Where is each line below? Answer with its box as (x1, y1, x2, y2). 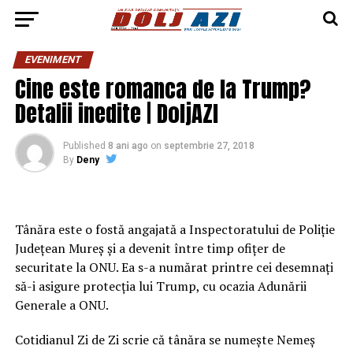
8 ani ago (107, 140, 148, 151)
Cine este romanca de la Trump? (14, 72, 311, 106)
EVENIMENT (23, 54, 83, 65)
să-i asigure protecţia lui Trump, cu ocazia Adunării (14, 277, 307, 295)
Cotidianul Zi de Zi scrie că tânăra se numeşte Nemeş (14, 331, 315, 348)
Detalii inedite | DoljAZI (14, 96, 218, 130)
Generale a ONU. (14, 296, 109, 314)
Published (62, 140, 106, 151)
